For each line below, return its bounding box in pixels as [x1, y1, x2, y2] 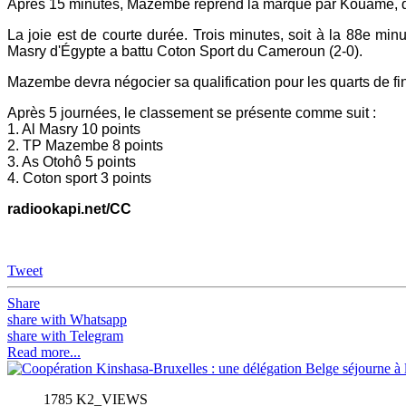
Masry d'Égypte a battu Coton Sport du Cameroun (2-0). [7, 43, 362, 59]
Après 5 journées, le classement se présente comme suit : [7, 105, 376, 121]
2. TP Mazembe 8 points [7, 138, 163, 153]
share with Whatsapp [7, 312, 127, 327]
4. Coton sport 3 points [7, 170, 151, 186]
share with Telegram [7, 328, 123, 343]
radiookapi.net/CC [7, 201, 131, 217]
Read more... [7, 344, 81, 360]
